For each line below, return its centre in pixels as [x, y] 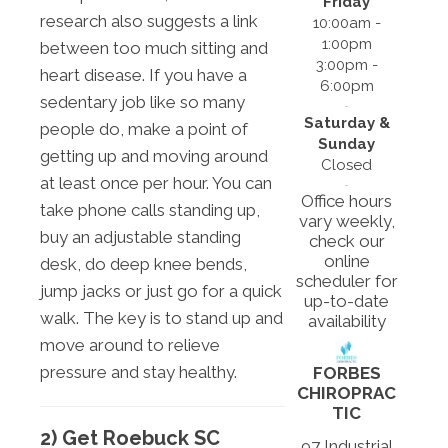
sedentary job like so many [142, 101]
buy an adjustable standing [140, 236]
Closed [347, 164]
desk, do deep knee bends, [143, 263]
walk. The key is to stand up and [161, 317]
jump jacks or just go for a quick [161, 290]
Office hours [347, 200]
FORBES [346, 372]
